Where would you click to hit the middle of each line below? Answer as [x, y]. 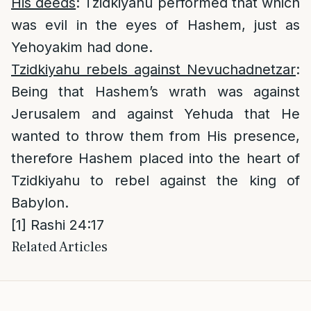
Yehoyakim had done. [82, 47]
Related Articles [59, 247]
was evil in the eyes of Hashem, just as [155, 25]
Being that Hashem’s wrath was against [155, 92]
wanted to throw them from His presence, [155, 136]
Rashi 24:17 [65, 225]
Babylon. [40, 203]
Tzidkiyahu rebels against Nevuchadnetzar [153, 69]
